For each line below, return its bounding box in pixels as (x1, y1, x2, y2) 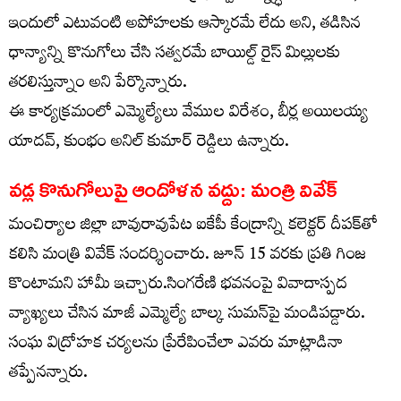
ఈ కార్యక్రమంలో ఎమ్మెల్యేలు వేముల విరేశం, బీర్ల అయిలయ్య (9, 96, 369, 132)
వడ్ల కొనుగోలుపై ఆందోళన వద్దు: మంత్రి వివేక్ (9, 176, 338, 202)
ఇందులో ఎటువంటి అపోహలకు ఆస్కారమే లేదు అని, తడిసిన (9, 7, 361, 43)
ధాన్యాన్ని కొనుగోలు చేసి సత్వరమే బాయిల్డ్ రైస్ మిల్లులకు (9, 37, 340, 73)
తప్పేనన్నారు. (9, 356, 88, 392)
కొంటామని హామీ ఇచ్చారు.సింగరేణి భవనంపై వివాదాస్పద (9, 268, 347, 303)
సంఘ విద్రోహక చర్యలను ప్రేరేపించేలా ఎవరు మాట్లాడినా (9, 327, 344, 363)
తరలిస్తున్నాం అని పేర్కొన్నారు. (9, 66, 187, 102)
